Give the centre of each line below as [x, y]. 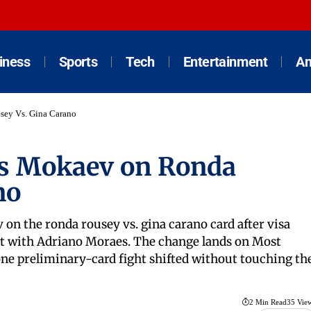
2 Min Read [268, 302]
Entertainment [225, 62]
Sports [78, 62]
